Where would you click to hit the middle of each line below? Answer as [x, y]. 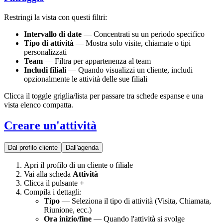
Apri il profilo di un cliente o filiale [78, 165]
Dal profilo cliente [33, 148]
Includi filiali [45, 70]
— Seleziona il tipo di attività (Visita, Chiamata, [135, 201]
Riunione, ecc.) [68, 210]
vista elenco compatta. [39, 105]
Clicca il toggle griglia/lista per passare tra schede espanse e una [104, 96]
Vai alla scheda [48, 174]
